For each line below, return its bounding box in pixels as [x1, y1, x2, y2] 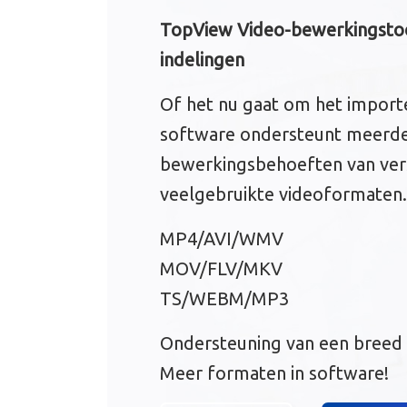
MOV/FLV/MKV [159, 257, 283, 279]
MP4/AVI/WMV [159, 227, 283, 249]
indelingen [159, 48, 244, 70]
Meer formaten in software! [159, 362, 389, 383]
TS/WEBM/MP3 [159, 287, 289, 309]
